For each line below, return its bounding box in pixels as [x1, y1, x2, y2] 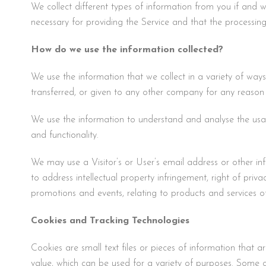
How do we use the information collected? [31, 45, 223, 55]
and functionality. [31, 130, 99, 140]
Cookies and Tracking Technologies [31, 216, 189, 226]
